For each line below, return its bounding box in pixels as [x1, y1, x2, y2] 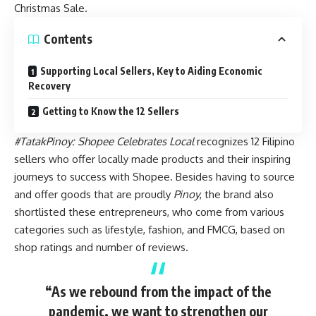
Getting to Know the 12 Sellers [42, 104, 179, 117]
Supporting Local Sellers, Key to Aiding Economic [40, 64, 262, 77]
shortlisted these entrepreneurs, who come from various [14, 205, 284, 219]
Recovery [28, 79, 71, 92]
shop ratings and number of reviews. [14, 240, 188, 254]
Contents [44, 31, 92, 47]
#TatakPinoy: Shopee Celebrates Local [14, 134, 194, 148]
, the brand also [200, 187, 274, 201]
